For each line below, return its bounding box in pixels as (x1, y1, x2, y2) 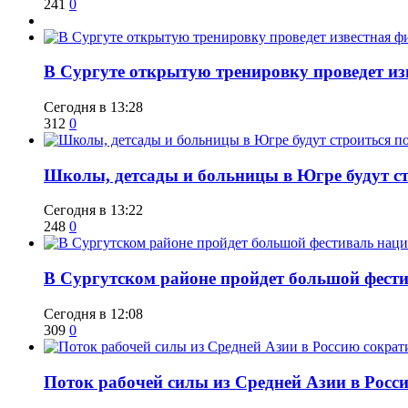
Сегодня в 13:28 (44, 99, 143, 116)
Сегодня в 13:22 (44, 202, 143, 219)
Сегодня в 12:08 (44, 305, 143, 321)
